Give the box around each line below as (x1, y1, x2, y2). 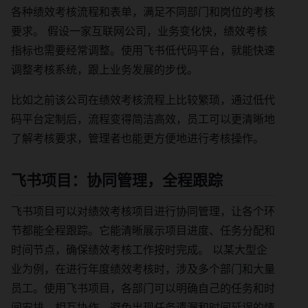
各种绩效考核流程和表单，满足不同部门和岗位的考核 (11, 5, 275, 19)
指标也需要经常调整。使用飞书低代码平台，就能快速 (11, 43, 275, 58)
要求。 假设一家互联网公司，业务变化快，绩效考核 (11, 24, 267, 38)
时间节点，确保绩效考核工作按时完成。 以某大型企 (11, 242, 267, 256)
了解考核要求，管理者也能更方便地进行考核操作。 (11, 131, 264, 146)
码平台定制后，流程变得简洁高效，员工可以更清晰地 (11, 112, 275, 126)
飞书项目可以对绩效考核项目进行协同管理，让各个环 (11, 203, 275, 218)
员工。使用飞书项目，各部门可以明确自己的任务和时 (11, 280, 275, 295)
